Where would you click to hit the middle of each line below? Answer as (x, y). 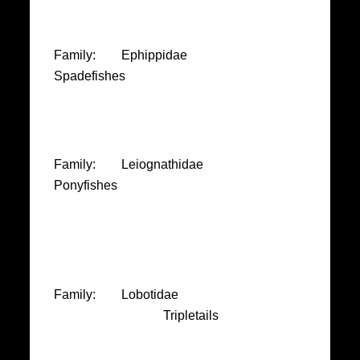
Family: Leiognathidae (172, 164)
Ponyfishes (92, 185)
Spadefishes (90, 76)
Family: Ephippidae (172, 55)
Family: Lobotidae (117, 294)
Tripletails (140, 315)
